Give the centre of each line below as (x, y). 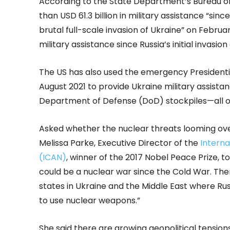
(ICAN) (53, 157)
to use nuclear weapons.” (90, 200)
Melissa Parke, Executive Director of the (120, 143)
